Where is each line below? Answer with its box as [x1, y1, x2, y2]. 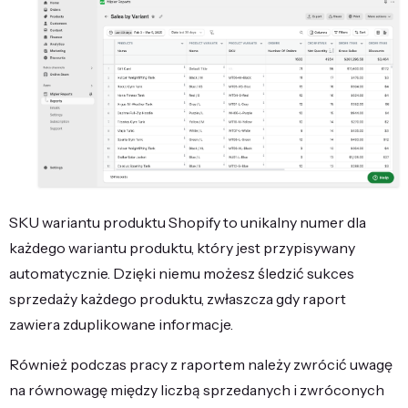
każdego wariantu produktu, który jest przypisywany [9, 238, 355, 257]
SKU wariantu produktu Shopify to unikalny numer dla [9, 212, 366, 231]
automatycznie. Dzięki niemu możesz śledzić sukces [9, 263, 354, 282]
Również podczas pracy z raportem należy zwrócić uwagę [9, 354, 393, 373]
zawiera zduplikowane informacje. [9, 314, 233, 333]
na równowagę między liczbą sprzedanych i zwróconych [9, 380, 384, 399]
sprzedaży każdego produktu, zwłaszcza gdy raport [9, 289, 346, 308]
